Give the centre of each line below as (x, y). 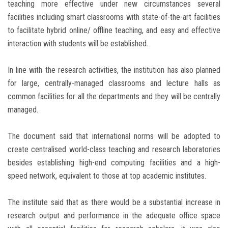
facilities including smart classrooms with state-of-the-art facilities (114, 17)
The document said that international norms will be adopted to (114, 136)
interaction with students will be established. (78, 44)
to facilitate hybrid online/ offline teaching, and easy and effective (114, 31)
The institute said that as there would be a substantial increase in (114, 203)
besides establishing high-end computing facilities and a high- (114, 163)
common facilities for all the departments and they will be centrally (114, 97)
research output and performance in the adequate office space (114, 216)
